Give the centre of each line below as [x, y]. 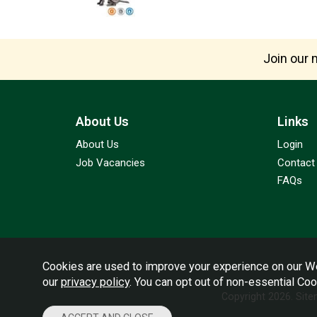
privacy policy [95, 282]
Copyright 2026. [259, 296]
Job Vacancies [110, 162]
